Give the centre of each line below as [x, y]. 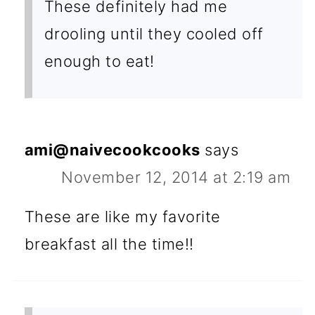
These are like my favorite [122, 217]
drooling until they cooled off [154, 34]
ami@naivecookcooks [112, 150]
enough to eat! [99, 62]
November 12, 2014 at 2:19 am [176, 178]
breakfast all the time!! [109, 244]
